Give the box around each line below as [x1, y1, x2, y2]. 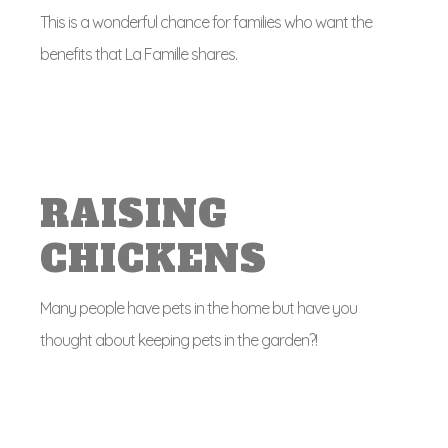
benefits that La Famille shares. [40, 44, 243, 64]
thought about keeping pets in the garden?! [40, 330, 317, 350]
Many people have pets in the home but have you [40, 298, 357, 318]
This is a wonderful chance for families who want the [40, 12, 372, 32]
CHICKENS [40, 235, 267, 284]
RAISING [40, 190, 228, 239]
